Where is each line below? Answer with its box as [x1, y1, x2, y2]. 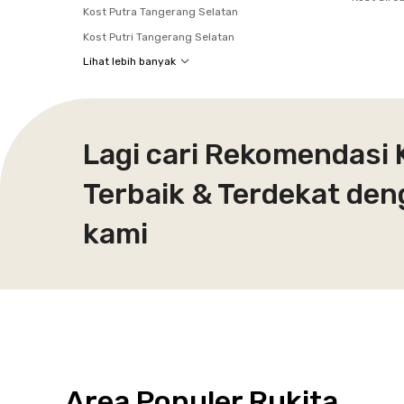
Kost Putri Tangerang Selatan [83, 30, 234, 43]
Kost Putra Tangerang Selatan [83, 5, 238, 18]
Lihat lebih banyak [83, 54, 176, 68]
